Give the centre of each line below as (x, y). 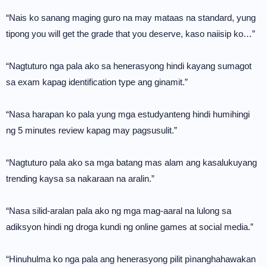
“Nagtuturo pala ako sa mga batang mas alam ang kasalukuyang (131, 162)
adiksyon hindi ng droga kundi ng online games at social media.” (130, 227)
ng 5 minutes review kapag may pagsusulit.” (91, 130)
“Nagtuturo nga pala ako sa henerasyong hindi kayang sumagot (129, 66)
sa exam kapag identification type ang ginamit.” (97, 82)
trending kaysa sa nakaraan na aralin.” (80, 178)
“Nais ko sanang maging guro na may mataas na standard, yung (131, 18)
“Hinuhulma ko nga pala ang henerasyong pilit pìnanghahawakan (131, 259)
